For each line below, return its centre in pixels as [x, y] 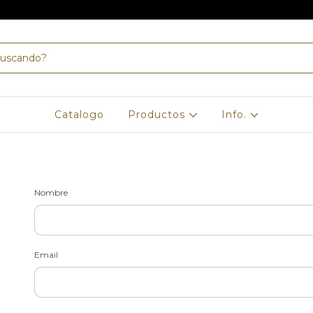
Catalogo [80, 115]
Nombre [51, 192]
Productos [159, 115]
